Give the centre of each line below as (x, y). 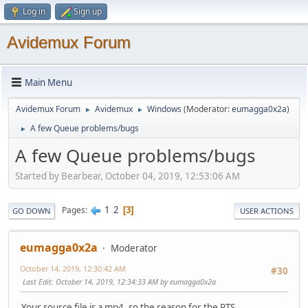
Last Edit (37, 281)
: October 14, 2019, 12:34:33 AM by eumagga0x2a (134, 281)
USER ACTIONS (267, 210)
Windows (164, 109)
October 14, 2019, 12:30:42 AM (73, 268)
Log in (34, 11)
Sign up (88, 11)
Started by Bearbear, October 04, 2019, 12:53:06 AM (128, 176)
